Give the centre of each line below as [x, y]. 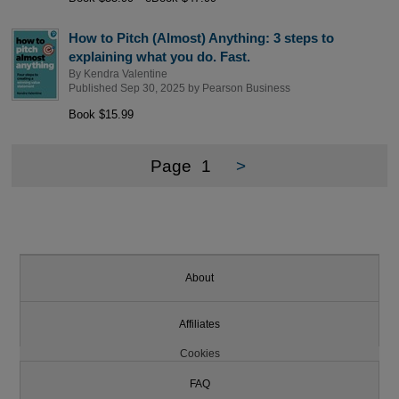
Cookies [199, 354]
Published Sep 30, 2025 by [135, 88]
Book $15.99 [101, 114]
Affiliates [199, 324]
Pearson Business [246, 88]
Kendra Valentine [125, 74]
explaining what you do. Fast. [159, 56]
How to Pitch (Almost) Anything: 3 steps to [201, 37]
